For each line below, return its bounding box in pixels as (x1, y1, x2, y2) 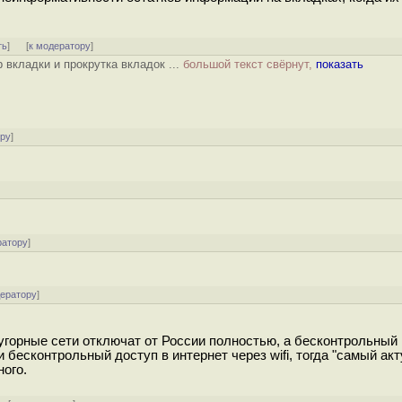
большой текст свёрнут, (183, 57, 316, 71)
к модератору (29, 40, 92, 51)
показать (316, 57, 363, 71)
